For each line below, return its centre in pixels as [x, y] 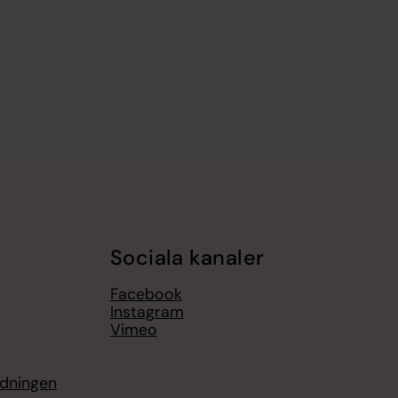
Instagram [147, 311]
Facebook [146, 294]
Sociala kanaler [187, 258]
